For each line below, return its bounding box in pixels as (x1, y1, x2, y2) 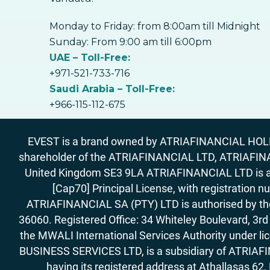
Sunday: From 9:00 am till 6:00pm (49, 36, 212, 48)
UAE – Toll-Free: (49, 52, 133, 63)
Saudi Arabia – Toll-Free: (49, 83, 175, 95)
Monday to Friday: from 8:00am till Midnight (49, 20, 260, 32)
